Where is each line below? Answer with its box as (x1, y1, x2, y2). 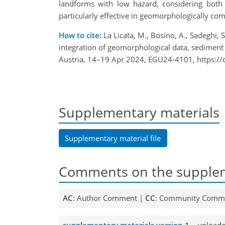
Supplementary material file (65, 133, 161, 143)
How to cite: (59, 30, 101, 41)
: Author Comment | (72, 193, 145, 203)
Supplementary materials (59, 103, 219, 122)
